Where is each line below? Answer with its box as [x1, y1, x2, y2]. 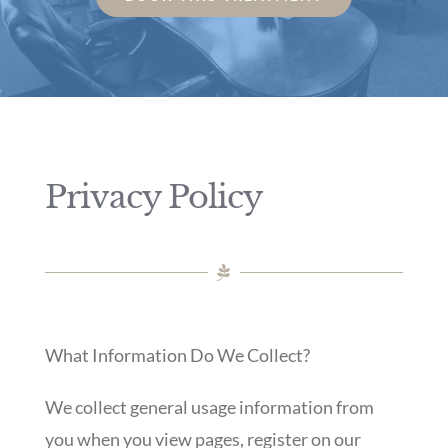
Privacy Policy [44, 177, 262, 217]
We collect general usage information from [44, 395, 374, 418]
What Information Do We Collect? [44, 343, 310, 366]
